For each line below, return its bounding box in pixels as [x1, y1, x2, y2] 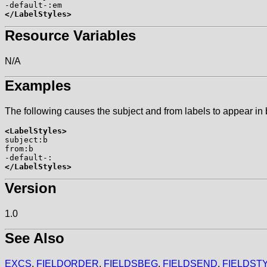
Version [5, 179, 57, 196]
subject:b [5, 135, 48, 144]
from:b [5, 144, 33, 153]
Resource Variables [5, 27, 136, 44]
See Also [5, 229, 64, 246]
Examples [5, 77, 71, 94]
